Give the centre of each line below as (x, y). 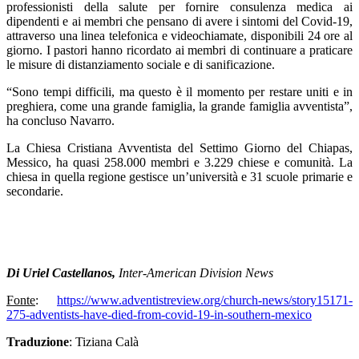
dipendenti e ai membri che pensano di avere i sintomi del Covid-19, (179, 21)
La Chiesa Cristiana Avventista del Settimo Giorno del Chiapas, (179, 147)
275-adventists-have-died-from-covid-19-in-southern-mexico (159, 314)
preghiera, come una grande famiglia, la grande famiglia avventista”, (179, 106)
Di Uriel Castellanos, (63, 272)
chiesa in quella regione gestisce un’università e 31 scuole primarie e (179, 176)
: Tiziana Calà (104, 341)
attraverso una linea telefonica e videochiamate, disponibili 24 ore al (179, 35)
